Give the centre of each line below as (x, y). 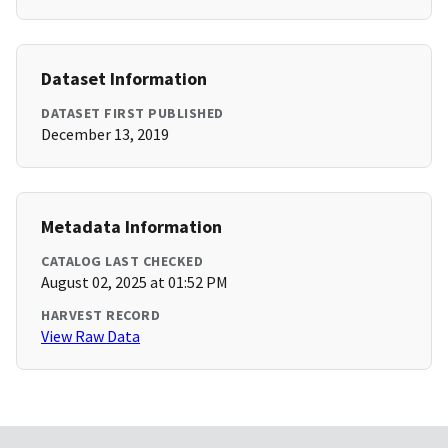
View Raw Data (90, 336)
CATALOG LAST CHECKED (122, 261)
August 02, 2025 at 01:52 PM (134, 282)
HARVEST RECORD (100, 315)
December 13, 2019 (105, 134)
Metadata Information (131, 227)
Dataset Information (124, 79)
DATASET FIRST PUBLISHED (132, 113)
